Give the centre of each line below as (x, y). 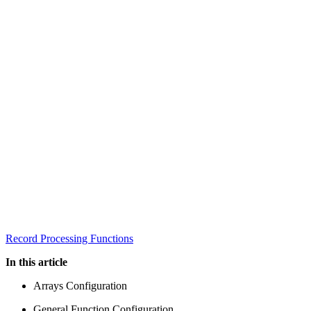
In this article (36, 262)
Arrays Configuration (80, 285)
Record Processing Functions (69, 238)
